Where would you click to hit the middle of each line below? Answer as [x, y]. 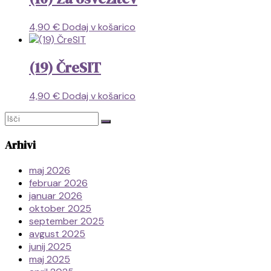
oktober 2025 [60, 208]
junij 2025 [50, 246]
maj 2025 [50, 259]
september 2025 [67, 221]
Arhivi [20, 145]
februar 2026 [58, 183]
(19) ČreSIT [65, 68]
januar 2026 [56, 195]
